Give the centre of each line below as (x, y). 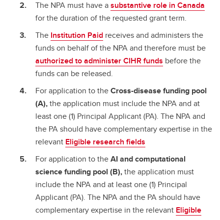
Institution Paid (77, 35)
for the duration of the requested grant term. (111, 18)
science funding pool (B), (80, 171)
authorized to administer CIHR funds (99, 60)
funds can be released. (74, 73)
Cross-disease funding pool (159, 90)
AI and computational (148, 159)
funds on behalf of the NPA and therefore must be (121, 48)
